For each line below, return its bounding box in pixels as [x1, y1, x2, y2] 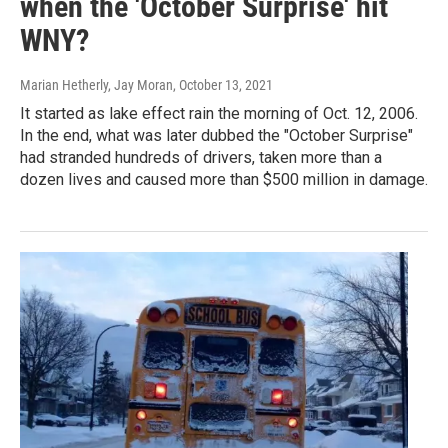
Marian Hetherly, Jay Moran [20, 76, 173, 93]
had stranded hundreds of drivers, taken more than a [20, 147, 382, 167]
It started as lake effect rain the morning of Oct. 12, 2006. [20, 103, 418, 123]
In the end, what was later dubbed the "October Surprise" [20, 125, 413, 145]
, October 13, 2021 [173, 76, 273, 93]
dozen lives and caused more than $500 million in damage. [20, 169, 428, 189]
